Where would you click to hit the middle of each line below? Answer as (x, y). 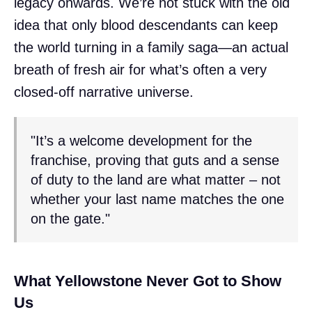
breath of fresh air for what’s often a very (140, 69)
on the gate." (70, 218)
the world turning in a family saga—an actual (151, 47)
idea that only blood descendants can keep (146, 25)
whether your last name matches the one (157, 199)
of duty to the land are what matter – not (156, 179)
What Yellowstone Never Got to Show (148, 281)
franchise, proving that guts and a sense (155, 160)
